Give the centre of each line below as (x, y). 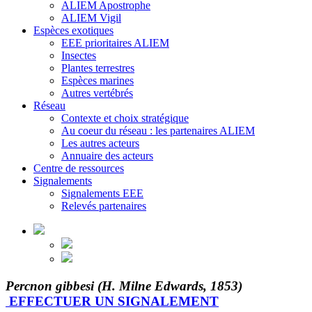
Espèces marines (97, 80)
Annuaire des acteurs (107, 155)
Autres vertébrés (97, 93)
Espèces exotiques (73, 30)
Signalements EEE (102, 193)
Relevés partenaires (104, 205)
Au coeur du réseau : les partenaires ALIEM (158, 130)
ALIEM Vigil (91, 17)
